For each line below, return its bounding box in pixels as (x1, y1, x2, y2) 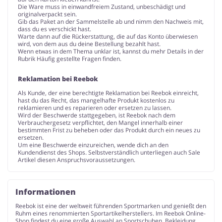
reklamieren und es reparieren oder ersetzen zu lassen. (18, 103, 171, 112)
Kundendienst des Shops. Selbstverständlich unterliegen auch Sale (18, 148, 200, 157)
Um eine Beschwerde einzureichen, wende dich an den (18, 140, 168, 149)
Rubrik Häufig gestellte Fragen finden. (18, 54, 121, 63)
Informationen (15, 186, 76, 197)
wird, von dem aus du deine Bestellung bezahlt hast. (18, 39, 161, 48)
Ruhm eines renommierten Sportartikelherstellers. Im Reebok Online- (15, 209, 206, 218)
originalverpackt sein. (18, 9, 77, 18)
